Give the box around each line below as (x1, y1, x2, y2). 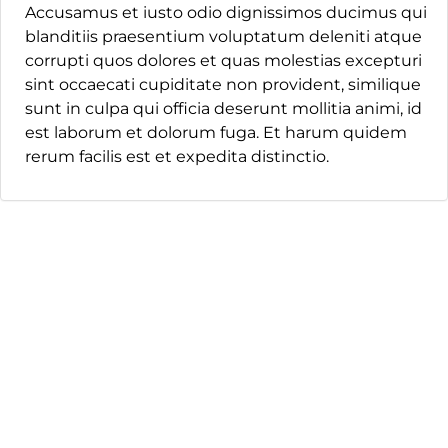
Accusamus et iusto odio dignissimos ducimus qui (25, 3, 427, 22)
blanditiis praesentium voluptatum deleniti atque (25, 27, 422, 46)
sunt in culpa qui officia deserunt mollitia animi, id (25, 99, 422, 118)
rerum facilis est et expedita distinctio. (25, 147, 329, 166)
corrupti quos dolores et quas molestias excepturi (25, 51, 422, 70)
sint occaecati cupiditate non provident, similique (25, 75, 421, 94)
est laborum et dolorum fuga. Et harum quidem (25, 123, 407, 142)
